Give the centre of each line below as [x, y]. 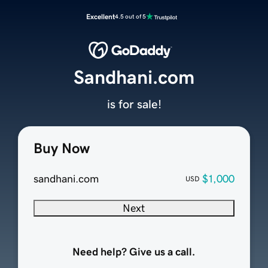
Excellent [100, 17]
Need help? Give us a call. [134, 252]
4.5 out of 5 [130, 16]
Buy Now [61, 149]
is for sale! [134, 104]
